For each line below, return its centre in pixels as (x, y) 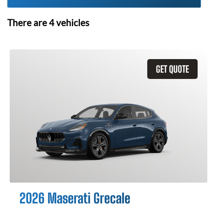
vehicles (72, 23)
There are (28, 23)
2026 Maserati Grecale (75, 198)
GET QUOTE (172, 69)
